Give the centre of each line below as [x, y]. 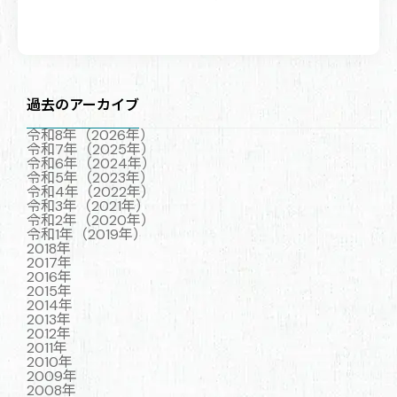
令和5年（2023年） [91, 177]
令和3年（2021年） [89, 206]
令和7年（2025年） [91, 149]
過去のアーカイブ [83, 105]
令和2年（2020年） [91, 220]
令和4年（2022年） [91, 191]
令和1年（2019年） [87, 234]
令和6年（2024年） [92, 163]
